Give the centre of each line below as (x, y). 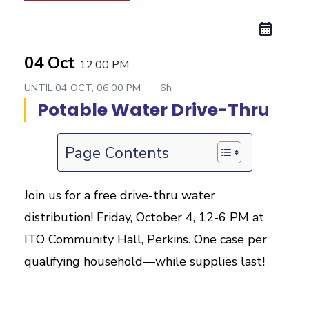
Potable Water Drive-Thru (153, 110)
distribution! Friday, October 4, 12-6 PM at (144, 217)
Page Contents (117, 152)
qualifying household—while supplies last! (144, 261)
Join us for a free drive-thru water (120, 195)
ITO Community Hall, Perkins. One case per (146, 239)
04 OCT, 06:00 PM (99, 88)
